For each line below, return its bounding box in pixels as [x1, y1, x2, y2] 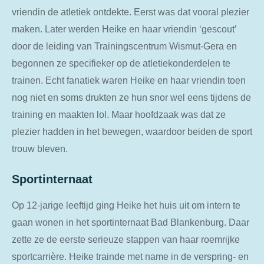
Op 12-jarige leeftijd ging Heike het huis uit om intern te [12, 200, 240, 211]
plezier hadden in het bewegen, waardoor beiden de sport [12, 126, 252, 137]
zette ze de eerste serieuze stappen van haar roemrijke [12, 234, 240, 245]
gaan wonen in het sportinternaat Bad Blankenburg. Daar [12, 217, 249, 228]
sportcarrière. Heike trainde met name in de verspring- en [12, 251, 249, 262]
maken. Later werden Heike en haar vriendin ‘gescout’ [12, 23, 236, 34]
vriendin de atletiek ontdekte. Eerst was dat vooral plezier [12, 6, 249, 17]
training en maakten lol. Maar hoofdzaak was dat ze [12, 108, 226, 120]
